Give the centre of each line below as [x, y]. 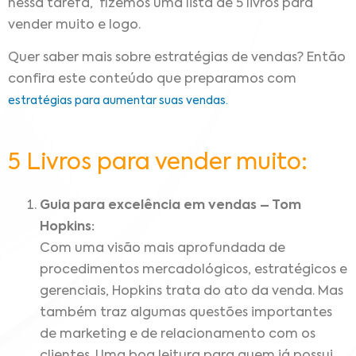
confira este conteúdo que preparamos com [152, 80]
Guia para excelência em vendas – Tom [170, 206]
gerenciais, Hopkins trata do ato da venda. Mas [192, 292]
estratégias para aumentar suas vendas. [118, 101]
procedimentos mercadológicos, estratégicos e [193, 271]
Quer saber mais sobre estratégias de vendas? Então [177, 58]
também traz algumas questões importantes [186, 313]
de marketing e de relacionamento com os [178, 335]
